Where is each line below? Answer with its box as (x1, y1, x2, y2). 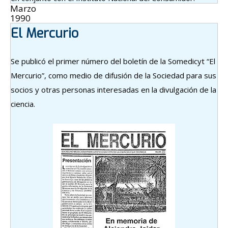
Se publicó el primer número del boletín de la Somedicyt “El (11, 56, 215, 67)
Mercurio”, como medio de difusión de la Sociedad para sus (11, 70, 216, 81)
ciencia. (11, 99, 35, 109)
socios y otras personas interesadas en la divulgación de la (11, 84, 216, 95)
